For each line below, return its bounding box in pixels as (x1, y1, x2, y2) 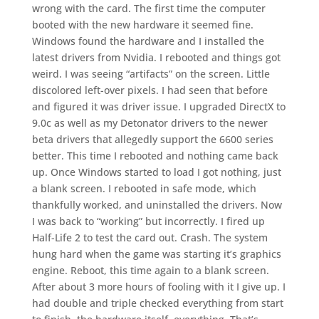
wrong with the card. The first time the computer (31, 1, 266, 15)
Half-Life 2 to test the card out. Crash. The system (31, 231, 268, 244)
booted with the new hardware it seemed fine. (31, 18, 253, 31)
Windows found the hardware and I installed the (31, 34, 264, 48)
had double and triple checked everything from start (31, 296, 283, 310)
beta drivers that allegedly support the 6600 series (31, 132, 273, 146)
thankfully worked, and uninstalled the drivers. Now (31, 198, 282, 211)
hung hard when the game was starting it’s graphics (31, 247, 281, 261)
